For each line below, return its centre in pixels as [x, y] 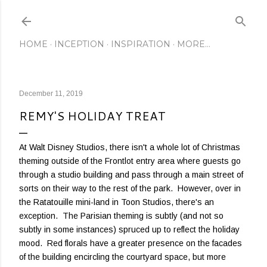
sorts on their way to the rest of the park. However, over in [130, 188]
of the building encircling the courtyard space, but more [122, 257]
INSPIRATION [141, 44]
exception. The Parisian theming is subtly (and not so [121, 216]
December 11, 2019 [51, 94]
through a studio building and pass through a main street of [131, 175]
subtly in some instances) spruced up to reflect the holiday [129, 229]
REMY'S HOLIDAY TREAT [92, 116]
